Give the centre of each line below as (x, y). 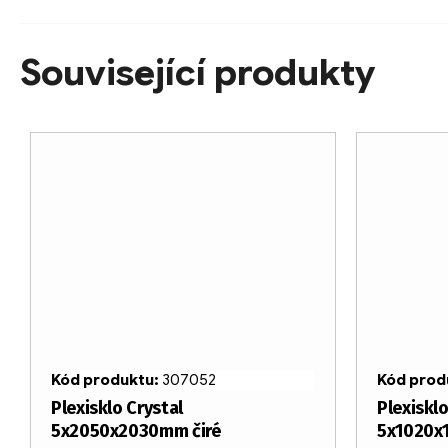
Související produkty (197, 73)
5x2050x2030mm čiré (136, 431)
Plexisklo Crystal (117, 408)
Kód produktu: (106, 380)
